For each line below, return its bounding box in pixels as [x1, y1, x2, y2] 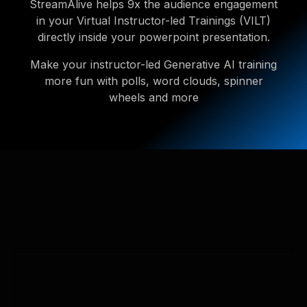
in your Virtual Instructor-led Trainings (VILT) [36, 14, 271, 27]
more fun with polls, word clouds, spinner [44, 74, 263, 88]
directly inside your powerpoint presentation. [37, 30, 270, 44]
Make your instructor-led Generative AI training [30, 58, 277, 71]
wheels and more [108, 90, 199, 104]
